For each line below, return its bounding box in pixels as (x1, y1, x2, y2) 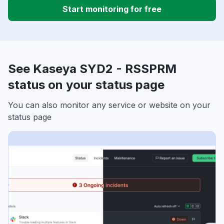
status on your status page (8, 77, 164, 92)
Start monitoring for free (62, 4, 161, 14)
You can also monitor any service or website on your (8, 100, 210, 110)
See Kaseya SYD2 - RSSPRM (8, 61, 176, 76)
